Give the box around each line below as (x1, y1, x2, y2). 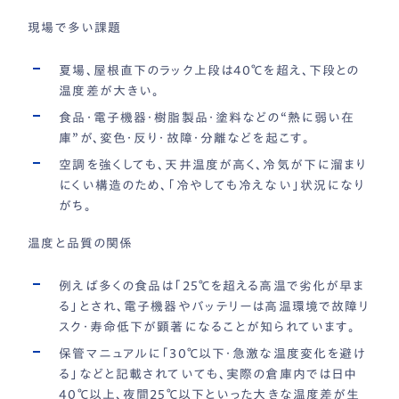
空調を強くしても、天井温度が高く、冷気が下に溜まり (59, 158, 368, 171)
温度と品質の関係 (28, 236, 134, 249)
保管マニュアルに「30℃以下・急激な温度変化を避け (59, 346, 366, 360)
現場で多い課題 (28, 20, 122, 34)
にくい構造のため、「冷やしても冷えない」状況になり (59, 178, 366, 191)
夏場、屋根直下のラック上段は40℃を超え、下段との (59, 63, 360, 77)
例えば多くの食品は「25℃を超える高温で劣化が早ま (59, 279, 365, 292)
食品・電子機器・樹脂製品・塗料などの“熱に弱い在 (59, 110, 355, 124)
